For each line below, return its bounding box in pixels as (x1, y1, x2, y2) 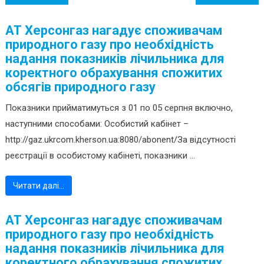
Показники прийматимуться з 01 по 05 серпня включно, (5, 103, 233, 114)
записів (4, 9, 68, 30)
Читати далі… (12, 181, 64, 191)
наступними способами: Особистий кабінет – (5, 118, 189, 130)
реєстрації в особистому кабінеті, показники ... (5, 150, 195, 161)
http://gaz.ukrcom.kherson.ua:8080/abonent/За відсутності (5, 134, 236, 146)
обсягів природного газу (5, 80, 156, 95)
